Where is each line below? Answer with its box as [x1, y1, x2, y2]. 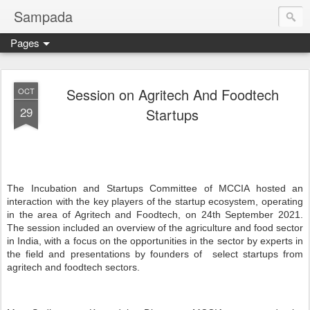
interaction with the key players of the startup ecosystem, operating [7, 196, 303, 207]
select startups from [212, 248, 304, 259]
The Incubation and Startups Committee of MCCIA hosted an [7, 183, 303, 194]
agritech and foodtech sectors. [7, 262, 140, 273]
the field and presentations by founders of [7, 248, 203, 259]
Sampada [14, 6, 73, 26]
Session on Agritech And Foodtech [66, 84, 279, 104]
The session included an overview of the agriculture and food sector [7, 222, 303, 233]
